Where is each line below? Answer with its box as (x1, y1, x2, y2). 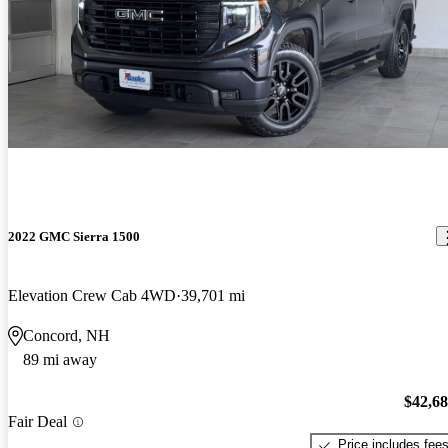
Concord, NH (23, 326, 110, 344)
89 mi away (23, 350, 97, 368)
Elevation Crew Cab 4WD (8, 286, 176, 304)
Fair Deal (8, 413, 67, 431)
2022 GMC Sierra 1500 (8, 228, 140, 244)
